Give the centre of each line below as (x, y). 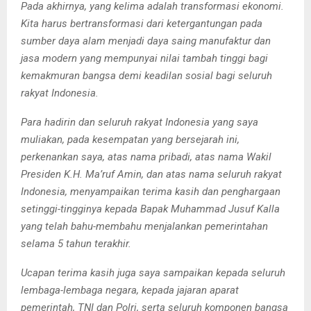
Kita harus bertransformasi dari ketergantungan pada (142, 23)
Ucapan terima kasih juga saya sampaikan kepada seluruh (153, 272)
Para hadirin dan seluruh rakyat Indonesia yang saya (140, 122)
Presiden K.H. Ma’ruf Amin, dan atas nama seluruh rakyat (151, 174)
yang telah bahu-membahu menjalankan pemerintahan (144, 226)
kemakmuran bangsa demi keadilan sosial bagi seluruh (146, 75)
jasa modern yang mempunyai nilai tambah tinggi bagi (144, 58)
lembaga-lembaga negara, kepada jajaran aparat (130, 290)
